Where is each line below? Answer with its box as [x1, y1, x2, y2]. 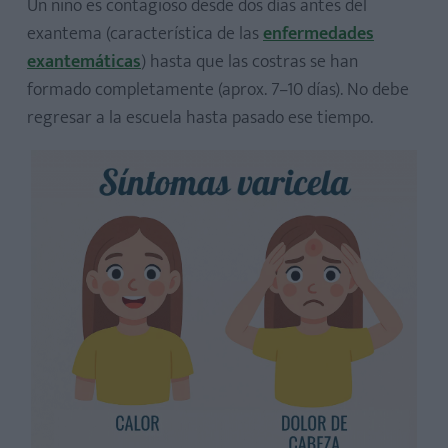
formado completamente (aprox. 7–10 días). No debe [27, 74, 409, 105]
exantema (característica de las [27, 18, 263, 49]
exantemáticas [27, 46, 141, 77]
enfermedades [263, 18, 374, 49]
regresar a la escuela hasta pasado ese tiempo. [27, 102, 373, 133]
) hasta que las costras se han [141, 46, 358, 77]
